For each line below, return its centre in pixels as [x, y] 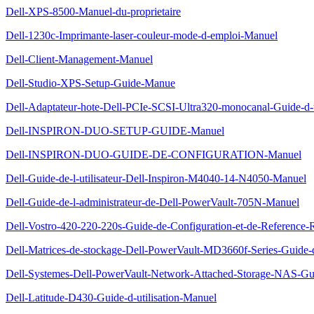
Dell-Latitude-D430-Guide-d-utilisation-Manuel [111, 298]
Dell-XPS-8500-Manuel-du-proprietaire [93, 12]
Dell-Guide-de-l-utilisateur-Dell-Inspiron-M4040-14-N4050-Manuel [156, 178]
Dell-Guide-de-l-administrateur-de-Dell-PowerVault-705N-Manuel [152, 202]
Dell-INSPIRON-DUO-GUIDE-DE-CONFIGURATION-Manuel [153, 155]
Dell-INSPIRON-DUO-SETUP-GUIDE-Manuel [115, 131]
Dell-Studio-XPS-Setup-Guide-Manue [90, 83]
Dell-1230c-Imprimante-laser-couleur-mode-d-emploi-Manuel [142, 35]
